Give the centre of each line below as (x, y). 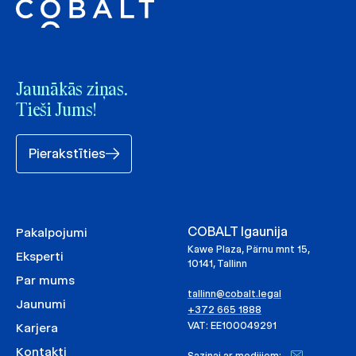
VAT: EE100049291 (232, 326)
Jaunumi (41, 304)
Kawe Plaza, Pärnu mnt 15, (249, 250)
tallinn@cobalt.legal (234, 294)
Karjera (37, 328)
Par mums (45, 281)
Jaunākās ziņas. (72, 91)
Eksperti (40, 257)
